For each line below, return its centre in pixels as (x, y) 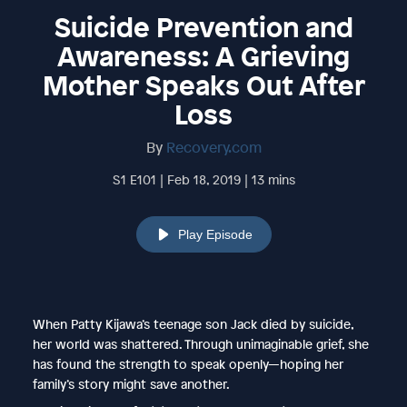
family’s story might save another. (131, 383)
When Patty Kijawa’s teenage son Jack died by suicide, (193, 323)
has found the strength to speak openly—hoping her (188, 363)
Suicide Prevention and (203, 27)
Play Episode (215, 234)
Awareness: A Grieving (203, 56)
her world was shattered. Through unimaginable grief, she (200, 343)
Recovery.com (213, 147)
